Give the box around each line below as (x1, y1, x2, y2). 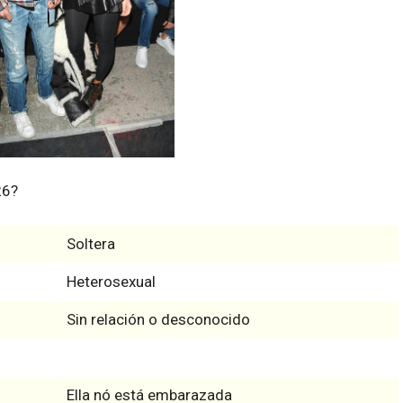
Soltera (66, 234, 115, 253)
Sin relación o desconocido (66, 309, 250, 328)
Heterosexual (66, 272, 156, 291)
